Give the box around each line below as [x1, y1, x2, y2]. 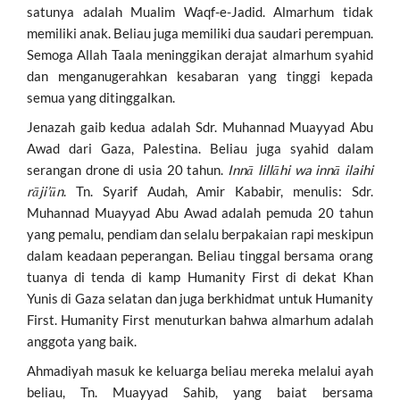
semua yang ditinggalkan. [27, 88, 175, 105]
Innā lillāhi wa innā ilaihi [228, 161, 374, 178]
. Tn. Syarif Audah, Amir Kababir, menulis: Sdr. [63, 182, 373, 199]
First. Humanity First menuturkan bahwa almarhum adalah [27, 311, 373, 328]
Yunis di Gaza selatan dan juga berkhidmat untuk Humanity [27, 289, 373, 306]
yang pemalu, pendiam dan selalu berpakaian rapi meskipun [27, 225, 373, 242]
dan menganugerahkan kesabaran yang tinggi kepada [27, 67, 373, 84]
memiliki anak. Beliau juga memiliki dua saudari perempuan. [27, 24, 373, 41]
